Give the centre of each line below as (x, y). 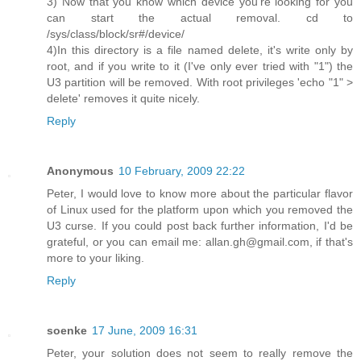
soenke (67, 331)
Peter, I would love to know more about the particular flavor (200, 194)
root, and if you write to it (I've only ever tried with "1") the (200, 66)
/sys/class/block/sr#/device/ (116, 34)
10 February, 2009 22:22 (182, 171)
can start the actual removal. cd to (200, 18)
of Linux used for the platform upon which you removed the (200, 210)
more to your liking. (95, 258)
